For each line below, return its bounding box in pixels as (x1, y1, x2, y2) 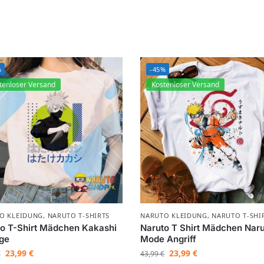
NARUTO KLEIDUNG (140, 211, 207, 220)
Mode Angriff (140, 233, 197, 245)
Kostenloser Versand (151, 80, 220, 90)
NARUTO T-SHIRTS (47, 211, 110, 220)
